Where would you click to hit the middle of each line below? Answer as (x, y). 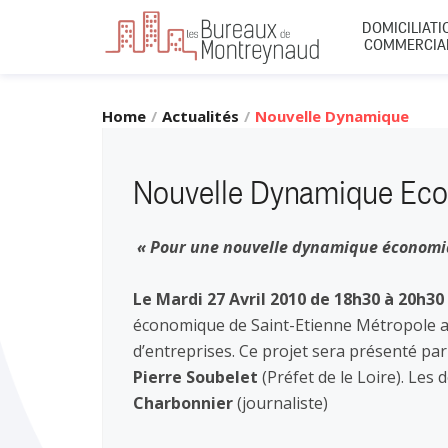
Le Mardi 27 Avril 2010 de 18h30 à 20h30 (288, 299)
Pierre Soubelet (195, 377)
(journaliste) (280, 403)
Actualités (200, 116)
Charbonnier (183, 403)
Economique (300, 141)
